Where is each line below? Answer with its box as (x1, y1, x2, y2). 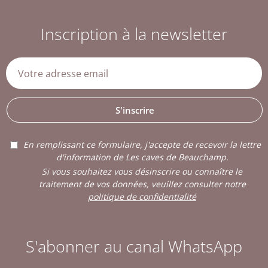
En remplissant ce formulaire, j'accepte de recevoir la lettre (23, 139, 261, 151)
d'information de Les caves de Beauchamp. (56, 151, 229, 163)
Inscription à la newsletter (40, 23, 228, 45)
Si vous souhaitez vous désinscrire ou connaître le (42, 166, 242, 178)
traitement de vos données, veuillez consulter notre (38, 178, 246, 190)
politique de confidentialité (88, 191, 196, 203)
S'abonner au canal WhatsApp (26, 235, 242, 258)
